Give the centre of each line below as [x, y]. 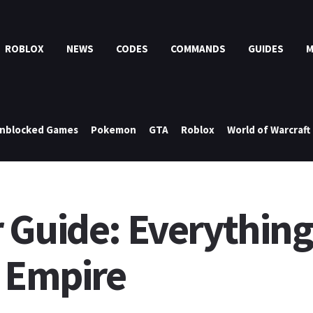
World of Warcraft [269, 130]
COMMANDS [198, 49]
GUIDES [266, 49]
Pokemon [114, 130]
